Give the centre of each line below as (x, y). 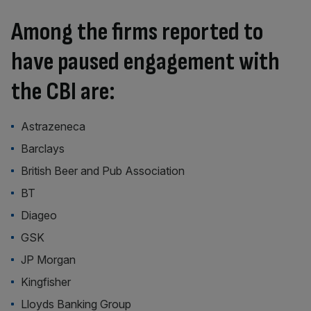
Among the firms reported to (137, 32)
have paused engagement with (145, 62)
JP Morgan (49, 260)
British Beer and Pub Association (103, 171)
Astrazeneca (53, 126)
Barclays (43, 149)
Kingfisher (46, 282)
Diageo (39, 215)
